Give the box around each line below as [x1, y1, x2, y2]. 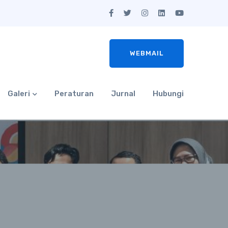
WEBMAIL [130, 49, 163, 57]
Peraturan [54, 89, 94, 98]
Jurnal [111, 89, 135, 98]
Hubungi [153, 89, 184, 98]
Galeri [8, 89, 30, 98]
